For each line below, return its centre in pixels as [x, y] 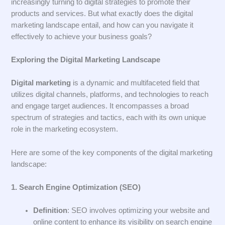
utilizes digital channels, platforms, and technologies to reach [110, 95]
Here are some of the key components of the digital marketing [112, 152]
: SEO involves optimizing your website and [139, 211]
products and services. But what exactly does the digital [102, 13]
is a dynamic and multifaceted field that [135, 83]
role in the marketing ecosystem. [65, 129]
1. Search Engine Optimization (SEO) [76, 187]
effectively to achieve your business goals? [82, 36]
